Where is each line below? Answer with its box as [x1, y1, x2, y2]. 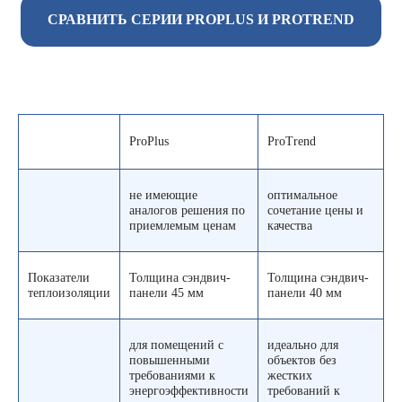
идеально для [267, 338, 338, 353]
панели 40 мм [267, 286, 342, 301]
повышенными [129, 354, 210, 368]
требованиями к [129, 369, 215, 383]
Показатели [28, 271, 90, 285]
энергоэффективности [129, 384, 249, 398]
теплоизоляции [28, 286, 110, 301]
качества [267, 219, 312, 233]
